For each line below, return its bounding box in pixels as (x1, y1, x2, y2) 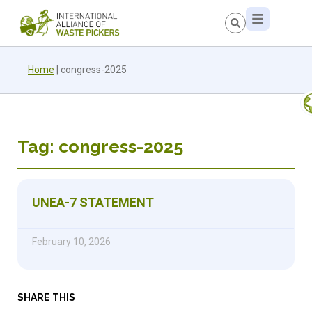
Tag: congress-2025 (17, 135, 183, 157)
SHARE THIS (17, 291, 75, 303)
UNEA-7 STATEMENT (32, 194, 154, 210)
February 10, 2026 (32, 235, 111, 247)
